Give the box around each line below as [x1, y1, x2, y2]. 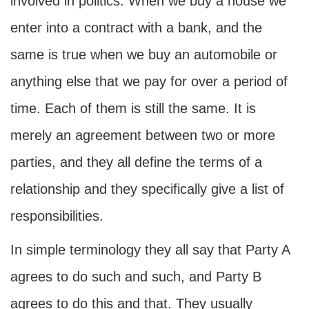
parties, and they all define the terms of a [10, 154, 262, 170]
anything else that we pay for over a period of [10, 74, 288, 89]
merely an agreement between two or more [10, 128, 275, 143]
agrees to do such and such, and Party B [10, 269, 261, 284]
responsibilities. [10, 208, 103, 223]
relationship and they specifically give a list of [10, 181, 284, 197]
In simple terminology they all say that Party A [10, 242, 290, 257]
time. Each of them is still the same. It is [10, 101, 256, 116]
